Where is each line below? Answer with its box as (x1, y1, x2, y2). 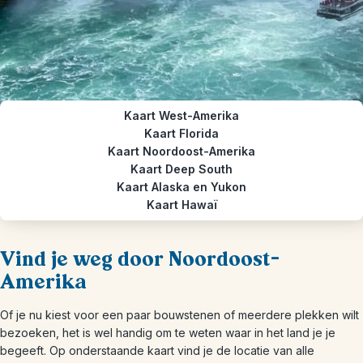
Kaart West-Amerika (124, 109, 239, 122)
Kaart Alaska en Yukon (117, 180, 246, 194)
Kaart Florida (144, 126, 219, 140)
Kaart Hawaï (146, 198, 217, 211)
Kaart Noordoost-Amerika (108, 144, 255, 158)
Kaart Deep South (130, 162, 233, 176)
